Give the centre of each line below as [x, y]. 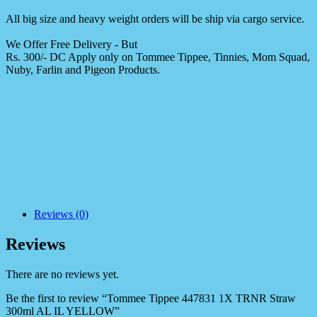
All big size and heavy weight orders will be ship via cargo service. [155, 19]
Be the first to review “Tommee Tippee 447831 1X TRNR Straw [151, 299]
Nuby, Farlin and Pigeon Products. [83, 70]
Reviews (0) [61, 214]
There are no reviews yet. [62, 275]
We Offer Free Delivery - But [71, 45]
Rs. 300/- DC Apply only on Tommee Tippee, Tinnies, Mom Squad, [158, 57]
